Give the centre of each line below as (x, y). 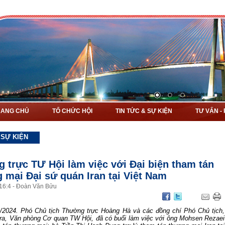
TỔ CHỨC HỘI (72, 111)
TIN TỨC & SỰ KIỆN (144, 111)
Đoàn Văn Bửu (36, 186)
